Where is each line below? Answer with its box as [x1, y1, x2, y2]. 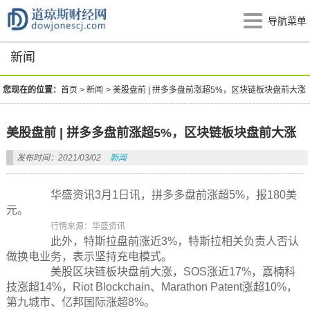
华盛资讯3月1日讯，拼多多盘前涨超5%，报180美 [28, 189, 297, 201]
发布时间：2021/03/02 [16, 153, 101, 163]
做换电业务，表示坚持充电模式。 [6, 250, 172, 262]
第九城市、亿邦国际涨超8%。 [6, 296, 155, 308]
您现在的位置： [3, 85, 62, 95]
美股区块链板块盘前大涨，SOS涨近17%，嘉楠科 [28, 266, 295, 277]
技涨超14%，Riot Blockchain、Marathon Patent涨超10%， [6, 281, 298, 293]
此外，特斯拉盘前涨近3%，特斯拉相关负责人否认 [28, 235, 299, 247]
